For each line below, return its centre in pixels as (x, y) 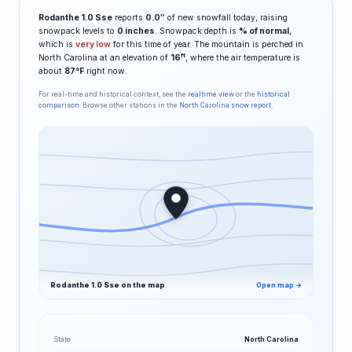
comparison (59, 105)
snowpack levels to (78, 31)
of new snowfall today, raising (226, 18)
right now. (105, 71)
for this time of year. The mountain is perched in (207, 44)
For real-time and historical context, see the (113, 94)
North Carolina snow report (225, 105)
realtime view (211, 94)
